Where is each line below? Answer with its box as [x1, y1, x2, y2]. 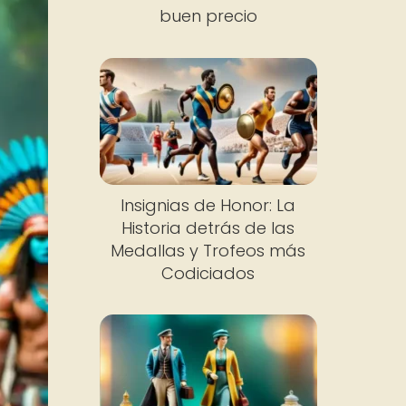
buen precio [159, 5, 257, 27]
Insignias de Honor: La [121, 193, 296, 217]
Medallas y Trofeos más [111, 238, 306, 262]
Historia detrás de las [121, 216, 295, 239]
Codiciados [161, 261, 256, 285]
